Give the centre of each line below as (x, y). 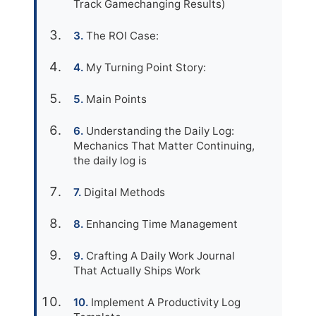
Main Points (116, 99)
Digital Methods (124, 192)
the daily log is (110, 160)
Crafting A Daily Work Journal (160, 256)
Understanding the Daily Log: (160, 131)
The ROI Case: (122, 36)
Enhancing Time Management (162, 224)
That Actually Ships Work (137, 271)
